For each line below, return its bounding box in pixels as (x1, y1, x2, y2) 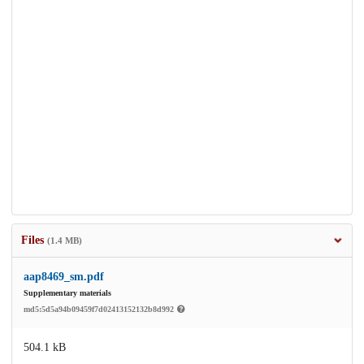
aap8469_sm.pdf (24, 271, 104, 284)
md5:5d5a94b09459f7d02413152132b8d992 (24, 305, 176, 314)
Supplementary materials (24, 288, 111, 298)
